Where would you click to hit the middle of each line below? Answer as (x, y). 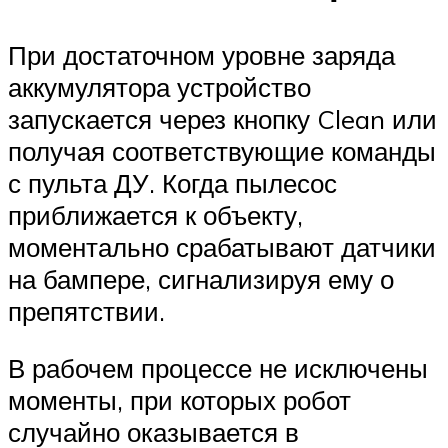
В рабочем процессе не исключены (218, 368)
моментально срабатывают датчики (222, 246)
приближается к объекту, (155, 214)
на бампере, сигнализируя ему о (201, 278)
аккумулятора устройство (159, 86)
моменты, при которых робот (179, 400)
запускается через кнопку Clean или (222, 118)
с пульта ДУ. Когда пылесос (172, 182)
